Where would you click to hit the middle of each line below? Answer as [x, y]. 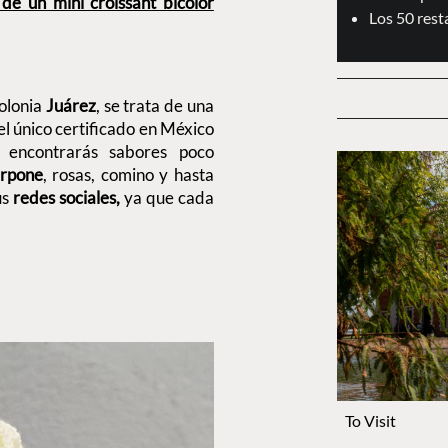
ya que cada [166, 197]
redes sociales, [66, 197]
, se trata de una [154, 105]
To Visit [370, 421]
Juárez [70, 105]
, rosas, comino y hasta [128, 174]
